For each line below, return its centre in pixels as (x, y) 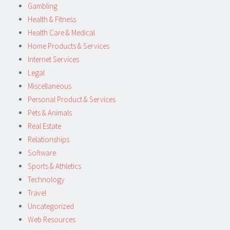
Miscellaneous (50, 86)
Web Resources (52, 219)
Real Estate (44, 126)
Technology (46, 179)
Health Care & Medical (61, 32)
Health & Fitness (52, 19)
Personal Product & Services (72, 99)
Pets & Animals (50, 112)
